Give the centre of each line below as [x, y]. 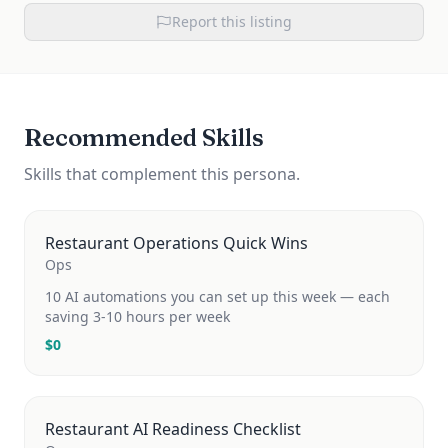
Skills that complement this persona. [162, 174]
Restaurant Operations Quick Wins [176, 243]
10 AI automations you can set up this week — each [217, 296]
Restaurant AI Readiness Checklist [173, 429]
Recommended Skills [144, 137]
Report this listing [232, 21]
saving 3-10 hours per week [137, 316]
